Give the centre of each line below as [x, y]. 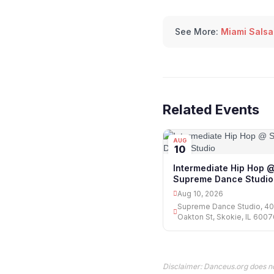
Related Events [211, 110]
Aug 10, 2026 [200, 194]
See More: [197, 32]
